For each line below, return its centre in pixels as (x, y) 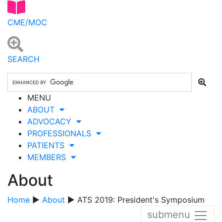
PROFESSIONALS (62, 133)
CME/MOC (27, 22)
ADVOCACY (52, 121)
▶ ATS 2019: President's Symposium (135, 199)
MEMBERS (49, 157)
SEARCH (24, 59)
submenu (170, 215)
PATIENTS (48, 145)
